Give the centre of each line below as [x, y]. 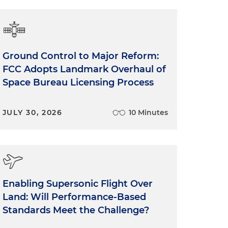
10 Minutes [148, 112]
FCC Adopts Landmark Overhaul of [84, 69]
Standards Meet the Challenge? [76, 210]
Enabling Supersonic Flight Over [77, 184]
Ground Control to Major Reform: [80, 56]
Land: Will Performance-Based [74, 197]
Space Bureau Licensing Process [78, 82]
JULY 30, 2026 [32, 112]
